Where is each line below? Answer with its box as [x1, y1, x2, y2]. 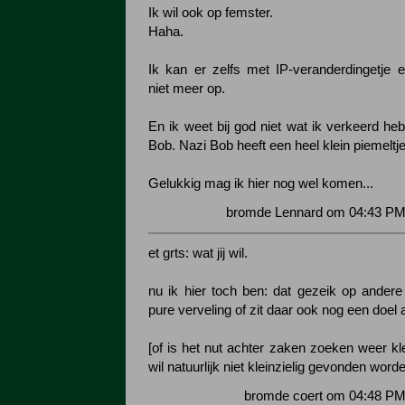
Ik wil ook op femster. [148, 5, 273, 20]
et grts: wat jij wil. [148, 246, 248, 260]
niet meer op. [148, 81, 225, 96]
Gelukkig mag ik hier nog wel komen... [148, 176, 373, 191]
